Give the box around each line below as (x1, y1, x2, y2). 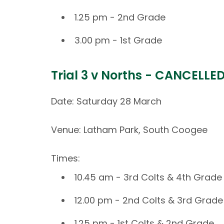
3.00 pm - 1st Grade (74, 34, 162, 47)
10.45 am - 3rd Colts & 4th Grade (74, 171, 222, 184)
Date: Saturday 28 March (51, 94, 161, 107)
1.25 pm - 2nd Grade (74, 11, 165, 24)
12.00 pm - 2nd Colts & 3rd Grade (74, 194, 223, 207)
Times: (51, 151, 80, 164)
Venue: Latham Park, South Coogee (51, 123, 207, 136)
